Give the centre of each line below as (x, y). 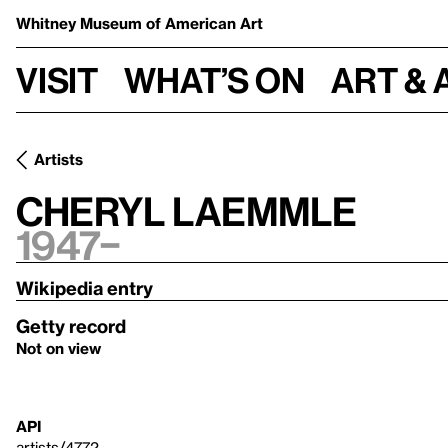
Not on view (58, 348)
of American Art (204, 23)
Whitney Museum (81, 23)
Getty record (71, 325)
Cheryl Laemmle (186, 210)
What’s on (214, 79)
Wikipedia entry (84, 287)
